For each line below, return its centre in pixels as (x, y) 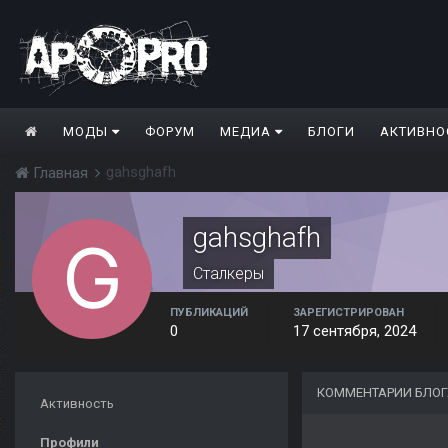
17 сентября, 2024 (354, 331)
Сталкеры (228, 274)
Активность (77, 404)
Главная (60, 173)
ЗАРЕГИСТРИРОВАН (348, 313)
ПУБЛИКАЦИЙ (209, 313)
